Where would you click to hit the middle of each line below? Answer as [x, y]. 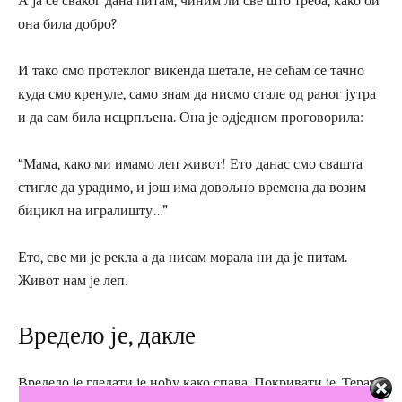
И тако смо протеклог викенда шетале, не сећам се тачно [191, 70]
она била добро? [68, 24]
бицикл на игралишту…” [93, 210]
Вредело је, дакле [107, 336]
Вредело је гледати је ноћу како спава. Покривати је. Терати [201, 383]
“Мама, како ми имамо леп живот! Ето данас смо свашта [190, 164]
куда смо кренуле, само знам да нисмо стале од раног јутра [197, 94]
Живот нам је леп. [73, 280]
